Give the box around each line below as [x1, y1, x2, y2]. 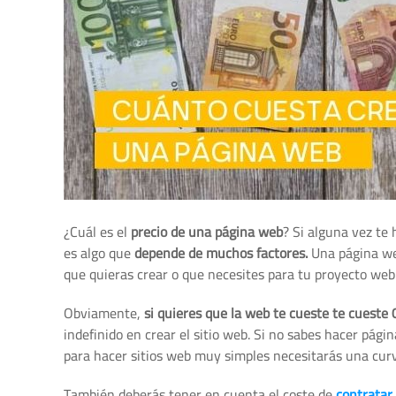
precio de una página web [131, 218, 283, 245]
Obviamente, [64, 300, 144, 326]
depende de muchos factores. [134, 240, 308, 266]
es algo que [64, 240, 134, 266]
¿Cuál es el [64, 218, 131, 245]
